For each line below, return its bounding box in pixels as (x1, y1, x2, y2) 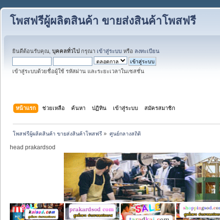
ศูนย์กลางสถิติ (109, 130, 141, 137)
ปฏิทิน (92, 105, 107, 111)
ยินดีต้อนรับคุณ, (12, 48, 52, 54)
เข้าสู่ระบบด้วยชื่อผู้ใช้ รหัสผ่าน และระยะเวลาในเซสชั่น (12, 68, 144, 74)
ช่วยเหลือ (42, 105, 65, 111)
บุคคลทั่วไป (52, 48, 80, 54)
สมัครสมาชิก (144, 105, 176, 111)
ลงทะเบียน (135, 48, 160, 54)
